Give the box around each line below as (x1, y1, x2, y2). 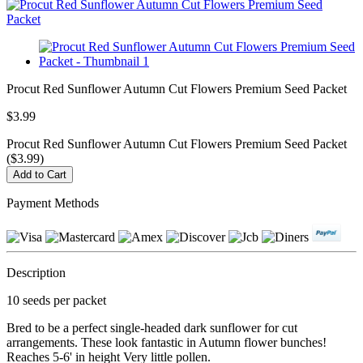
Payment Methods (6, 195, 99, 210)
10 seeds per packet (6, 293, 106, 307)
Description (6, 265, 66, 280)
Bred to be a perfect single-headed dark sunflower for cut (6, 320, 297, 335)
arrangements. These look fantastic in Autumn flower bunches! (6, 335, 327, 349)
